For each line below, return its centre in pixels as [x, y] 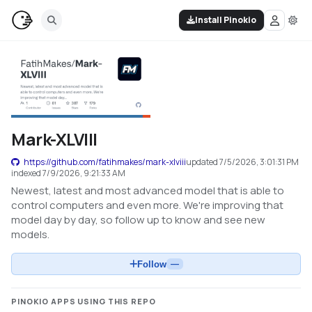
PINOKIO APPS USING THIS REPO [84, 301]
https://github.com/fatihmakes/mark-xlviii [105, 162]
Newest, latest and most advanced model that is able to [148, 190]
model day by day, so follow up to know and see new [138, 220]
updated [203, 162]
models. [30, 234]
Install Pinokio [226, 20]
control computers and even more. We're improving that [147, 205]
